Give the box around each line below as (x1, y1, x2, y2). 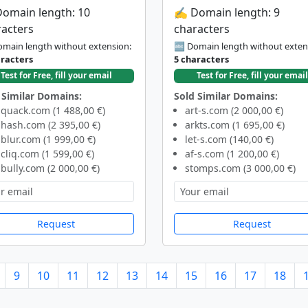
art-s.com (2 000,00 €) (185, 103, 283, 117)
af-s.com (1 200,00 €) (185, 146, 279, 160)
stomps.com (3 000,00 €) (185, 161, 296, 175)
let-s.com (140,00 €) (185, 132, 274, 146)
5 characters (174, 53, 229, 66)
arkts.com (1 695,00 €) (185, 118, 285, 131)
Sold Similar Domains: (174, 89, 278, 102)
